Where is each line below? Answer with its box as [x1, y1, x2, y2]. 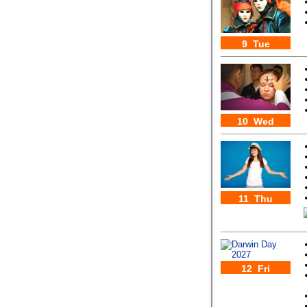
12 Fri [241, 263, 270, 274]
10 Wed [237, 116, 274, 127]
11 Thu [238, 193, 273, 204]
